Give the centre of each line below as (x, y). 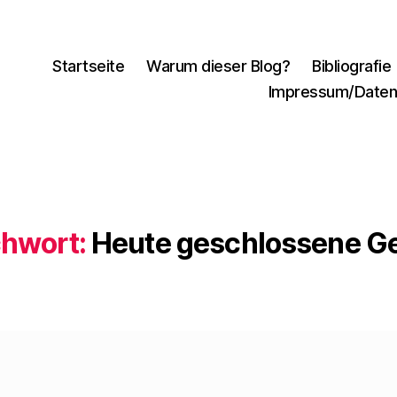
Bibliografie (352, 66)
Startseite (89, 66)
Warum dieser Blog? (218, 66)
